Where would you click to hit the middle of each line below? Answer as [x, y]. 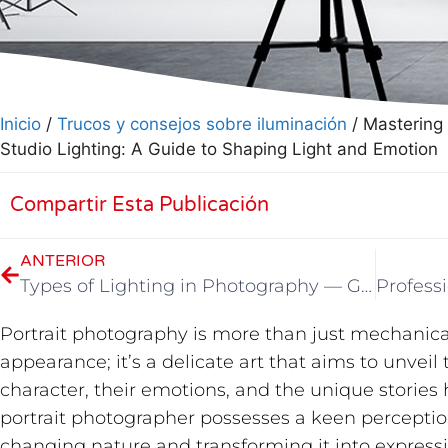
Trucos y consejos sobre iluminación [202, 124]
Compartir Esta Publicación [139, 205]
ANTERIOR [62, 261]
